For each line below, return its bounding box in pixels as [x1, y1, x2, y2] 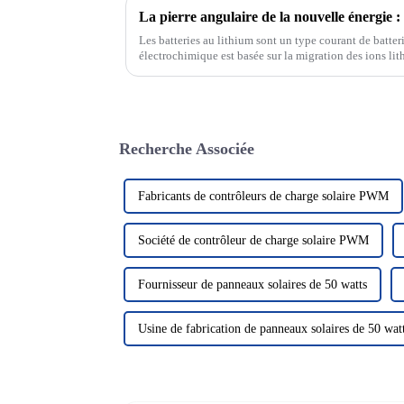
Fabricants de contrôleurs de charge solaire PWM [138, 188, 389, 203]
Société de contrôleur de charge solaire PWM [138, 233, 369, 247]
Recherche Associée [119, 139, 254, 158]
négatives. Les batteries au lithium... [139, 63, 314, 78]
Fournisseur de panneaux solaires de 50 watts [138, 277, 367, 291]
